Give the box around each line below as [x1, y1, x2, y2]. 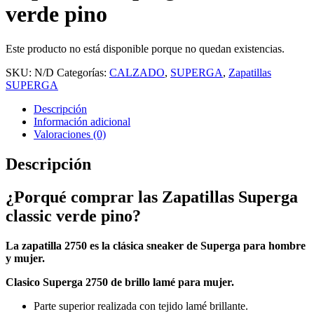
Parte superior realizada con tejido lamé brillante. [34, 299, 248, 312]
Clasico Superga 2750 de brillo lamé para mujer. [6, 275, 234, 288]
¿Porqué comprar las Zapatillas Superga [6, 187, 298, 206]
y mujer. [6, 252, 45, 264]
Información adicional [34, 115, 130, 128]
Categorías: [57, 66, 109, 78]
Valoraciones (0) [34, 128, 106, 140]
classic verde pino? [6, 206, 141, 225]
